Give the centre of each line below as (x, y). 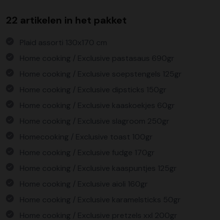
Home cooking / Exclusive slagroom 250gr (95, 121)
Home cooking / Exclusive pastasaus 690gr (97, 58)
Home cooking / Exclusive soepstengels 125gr (101, 74)
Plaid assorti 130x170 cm (63, 42)
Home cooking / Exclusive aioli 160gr (84, 184)
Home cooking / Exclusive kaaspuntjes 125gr (98, 168)
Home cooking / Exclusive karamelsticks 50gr (100, 200)
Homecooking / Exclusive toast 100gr (86, 137)
